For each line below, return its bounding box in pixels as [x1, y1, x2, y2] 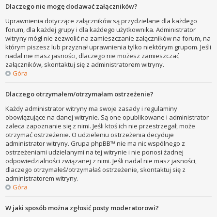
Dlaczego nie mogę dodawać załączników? [5, 1, 138, 11]
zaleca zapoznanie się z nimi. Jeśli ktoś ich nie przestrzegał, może [5, 121, 196, 130]
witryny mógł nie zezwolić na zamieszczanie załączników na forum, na [5, 33, 211, 43]
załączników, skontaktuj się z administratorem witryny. [5, 60, 165, 69]
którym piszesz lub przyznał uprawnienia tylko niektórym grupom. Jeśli [5, 42, 212, 51]
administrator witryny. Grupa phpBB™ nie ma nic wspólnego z [5, 139, 186, 148]
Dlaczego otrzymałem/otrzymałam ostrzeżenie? [5, 89, 154, 98]
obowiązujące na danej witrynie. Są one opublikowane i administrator [5, 112, 209, 122]
